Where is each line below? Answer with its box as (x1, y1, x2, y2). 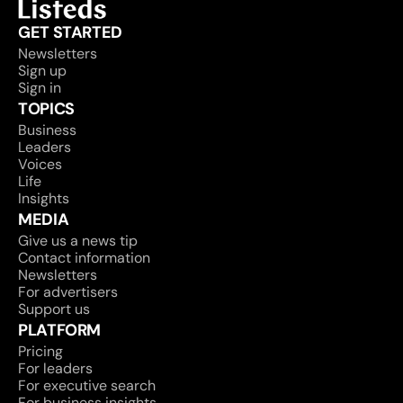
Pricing (18, 342, 63, 361)
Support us (18, 300, 90, 318)
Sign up (18, 61, 67, 80)
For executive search (18, 376, 156, 395)
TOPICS (18, 98, 75, 120)
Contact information (18, 248, 150, 267)
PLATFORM (18, 319, 102, 341)
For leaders (18, 359, 93, 378)
